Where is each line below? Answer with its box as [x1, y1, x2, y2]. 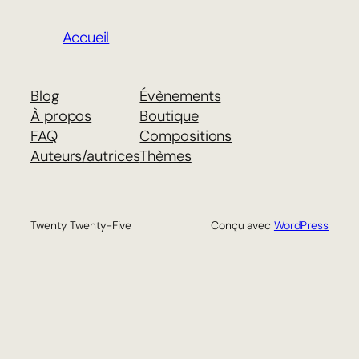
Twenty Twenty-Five [30, 218, 132, 233]
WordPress [273, 218, 329, 233]
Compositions [139, 127, 232, 147]
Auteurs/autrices [30, 147, 140, 167]
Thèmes [139, 147, 192, 167]
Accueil [63, 27, 110, 47]
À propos [30, 107, 92, 127]
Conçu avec [210, 218, 274, 233]
